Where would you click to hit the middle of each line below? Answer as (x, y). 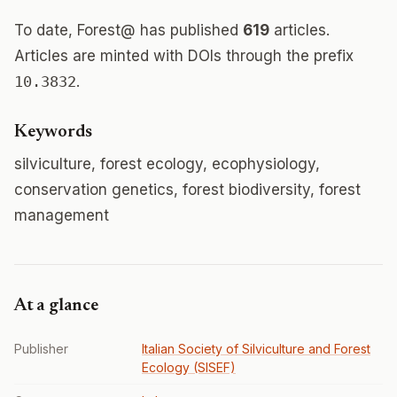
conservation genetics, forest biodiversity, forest (187, 190)
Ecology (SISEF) (189, 367)
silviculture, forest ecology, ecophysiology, (167, 164)
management (62, 215)
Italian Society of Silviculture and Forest (256, 349)
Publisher (41, 349)
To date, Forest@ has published (128, 30)
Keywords (53, 132)
